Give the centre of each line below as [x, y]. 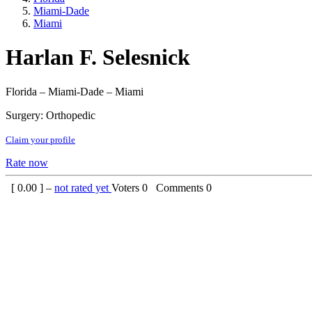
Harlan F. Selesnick [98, 57]
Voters [127, 187]
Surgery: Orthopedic [50, 115]
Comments [178, 187]
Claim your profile [40, 139]
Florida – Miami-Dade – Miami [75, 91]
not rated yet [83, 187]
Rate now [27, 162]
